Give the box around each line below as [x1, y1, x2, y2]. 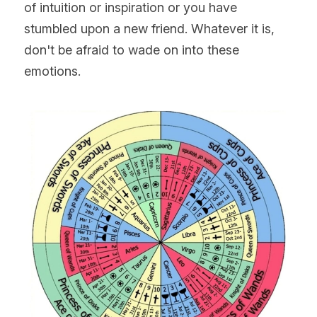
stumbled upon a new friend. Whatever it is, [24, 21, 275, 36]
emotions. [24, 63, 81, 79]
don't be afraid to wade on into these [24, 42, 239, 57]
